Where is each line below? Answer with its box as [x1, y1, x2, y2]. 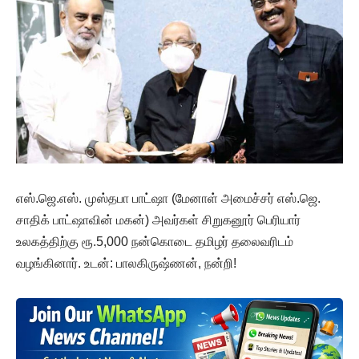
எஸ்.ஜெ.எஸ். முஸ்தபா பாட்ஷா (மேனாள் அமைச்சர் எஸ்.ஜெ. [16, 192, 321, 206]
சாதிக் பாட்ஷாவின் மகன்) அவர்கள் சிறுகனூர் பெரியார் [16, 213, 301, 228]
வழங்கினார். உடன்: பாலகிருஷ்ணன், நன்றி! [16, 256, 236, 271]
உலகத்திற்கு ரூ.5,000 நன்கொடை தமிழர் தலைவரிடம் [16, 235, 293, 249]
